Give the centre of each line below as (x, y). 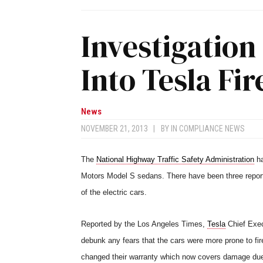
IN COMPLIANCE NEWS (208, 128)
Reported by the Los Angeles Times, (144, 224)
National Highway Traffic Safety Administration (175, 159)
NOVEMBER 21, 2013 (117, 128)
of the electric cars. (114, 192)
